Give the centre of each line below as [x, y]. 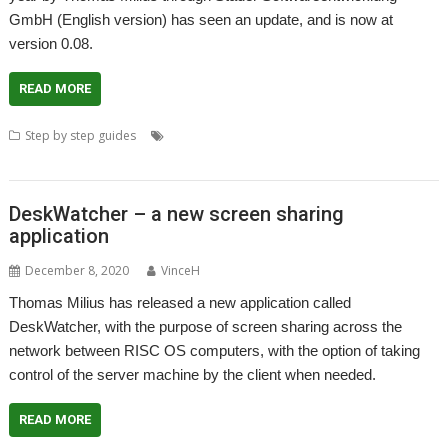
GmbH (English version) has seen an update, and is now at [201, 19]
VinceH [181, 270]
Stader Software [388, 135]
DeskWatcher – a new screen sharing [177, 214]
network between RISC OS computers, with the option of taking [215, 350]
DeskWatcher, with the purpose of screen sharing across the [206, 326]
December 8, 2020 [77, 270]
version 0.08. [51, 43]
